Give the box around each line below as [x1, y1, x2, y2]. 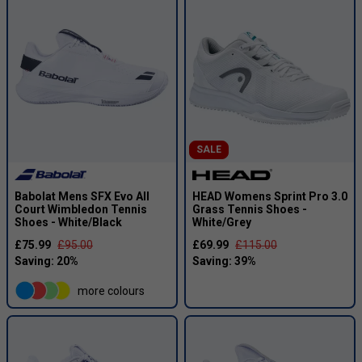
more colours [78, 284, 145, 297]
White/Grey [192, 216, 251, 229]
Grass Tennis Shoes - [192, 203, 307, 216]
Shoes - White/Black [15, 216, 122, 229]
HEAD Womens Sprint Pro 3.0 [192, 190, 347, 203]
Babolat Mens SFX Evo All [15, 190, 149, 203]
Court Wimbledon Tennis [15, 203, 147, 216]
